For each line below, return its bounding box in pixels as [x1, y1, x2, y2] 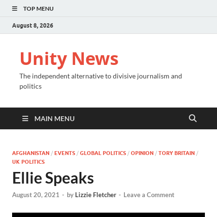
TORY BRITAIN [158, 150, 195, 156]
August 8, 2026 [12, 21, 53, 29]
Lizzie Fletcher [75, 191, 116, 199]
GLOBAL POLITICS [80, 150, 126, 156]
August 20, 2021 [12, 191, 60, 199]
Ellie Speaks [12, 168, 94, 187]
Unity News [19, 46, 119, 70]
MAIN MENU [34, 114, 75, 123]
